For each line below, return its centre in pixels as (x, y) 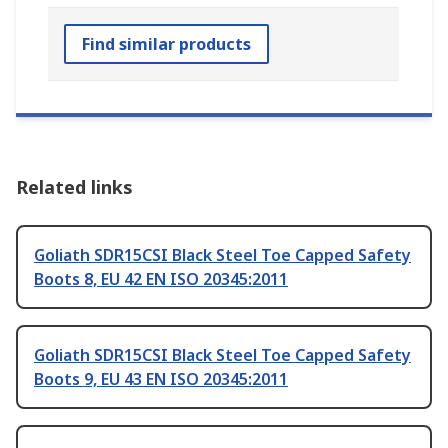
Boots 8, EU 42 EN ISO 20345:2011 (161, 279)
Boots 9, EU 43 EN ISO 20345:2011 (161, 379)
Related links (74, 187)
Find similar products (166, 44)
